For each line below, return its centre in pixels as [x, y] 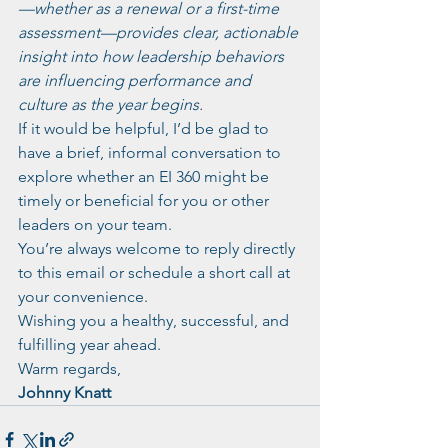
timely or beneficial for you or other [145, 200]
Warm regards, [69, 368]
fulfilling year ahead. [89, 344]
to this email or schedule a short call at [156, 272]
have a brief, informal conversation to [151, 152]
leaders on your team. [95, 224]
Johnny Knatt [64, 392]
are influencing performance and [136, 80]
